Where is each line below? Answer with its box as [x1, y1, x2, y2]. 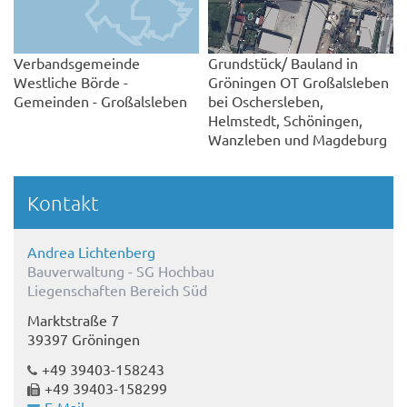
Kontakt [27, 191, 99, 215]
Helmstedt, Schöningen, [208, 111, 362, 130]
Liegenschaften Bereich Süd [27, 281, 207, 300]
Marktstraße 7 [27, 311, 119, 330]
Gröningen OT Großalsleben [208, 73, 389, 92]
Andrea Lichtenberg [27, 243, 155, 262]
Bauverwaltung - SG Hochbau [27, 262, 214, 281]
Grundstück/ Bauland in [208, 54, 358, 73]
